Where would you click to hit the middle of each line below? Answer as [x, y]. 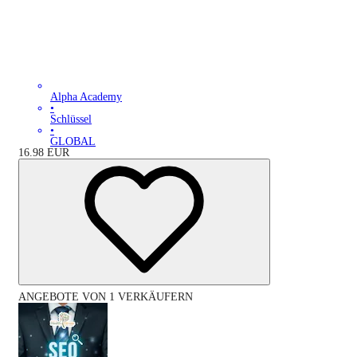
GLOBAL [73, 142]
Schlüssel [71, 120]
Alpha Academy [86, 97]
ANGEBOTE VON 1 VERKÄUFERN [106, 297]
